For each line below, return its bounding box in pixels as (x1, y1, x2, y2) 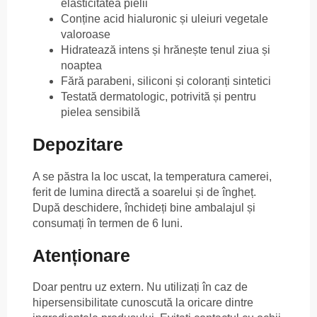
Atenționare (33, 245, 130, 265)
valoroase (61, 28, 110, 41)
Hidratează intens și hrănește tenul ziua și (61, 44, 270, 57)
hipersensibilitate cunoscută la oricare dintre (33, 296, 253, 309)
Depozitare (33, 134, 123, 155)
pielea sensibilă (61, 106, 140, 119)
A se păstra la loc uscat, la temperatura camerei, (33, 170, 272, 183)
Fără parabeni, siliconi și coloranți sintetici (61, 75, 271, 88)
